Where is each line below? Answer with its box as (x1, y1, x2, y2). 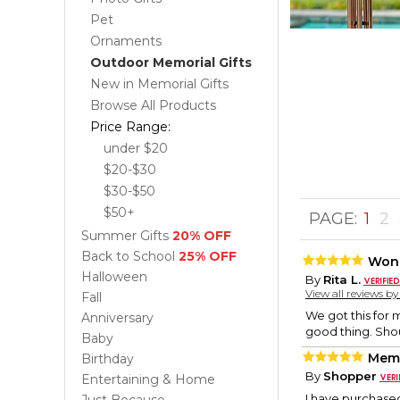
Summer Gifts (81, 228, 172, 244)
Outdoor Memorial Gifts (90, 54, 252, 71)
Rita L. (323, 272, 361, 287)
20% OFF (172, 228, 231, 244)
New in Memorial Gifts (90, 76, 229, 92)
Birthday (81, 351, 134, 367)
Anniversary (81, 310, 154, 326)
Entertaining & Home (81, 371, 215, 387)
